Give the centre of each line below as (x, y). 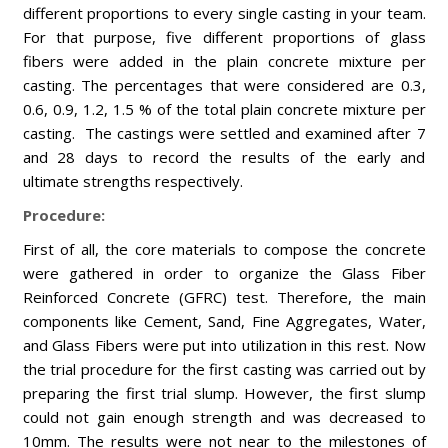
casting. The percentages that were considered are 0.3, (224, 85)
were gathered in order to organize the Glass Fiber (224, 273)
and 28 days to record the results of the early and (224, 157)
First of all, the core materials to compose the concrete (224, 249)
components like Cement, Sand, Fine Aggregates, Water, (224, 321)
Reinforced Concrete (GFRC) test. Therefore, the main (224, 297)
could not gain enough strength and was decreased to (224, 417)
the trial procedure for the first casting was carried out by (224, 369)
